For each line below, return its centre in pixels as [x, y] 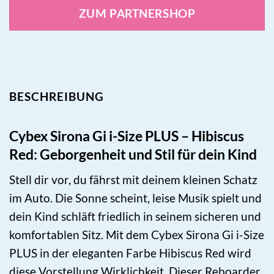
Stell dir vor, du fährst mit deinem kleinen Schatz [133, 180]
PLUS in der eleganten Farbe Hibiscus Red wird [130, 253]
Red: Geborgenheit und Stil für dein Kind [133, 154]
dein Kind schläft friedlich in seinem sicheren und [135, 217]
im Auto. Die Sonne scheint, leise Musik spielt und [135, 198]
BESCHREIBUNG [57, 96]
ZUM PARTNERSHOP [137, 13]
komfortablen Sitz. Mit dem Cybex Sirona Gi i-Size [137, 235]
